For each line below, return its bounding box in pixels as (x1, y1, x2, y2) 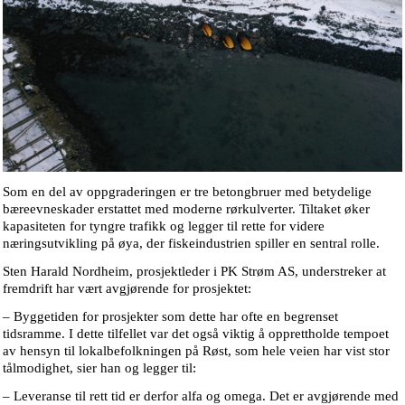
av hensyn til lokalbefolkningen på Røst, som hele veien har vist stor (3, 344, 390, 359)
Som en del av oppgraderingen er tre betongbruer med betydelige (3, 184, 372, 200)
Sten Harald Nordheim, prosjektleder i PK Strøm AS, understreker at (3, 264, 386, 279)
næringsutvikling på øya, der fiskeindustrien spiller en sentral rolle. (3, 236, 380, 251)
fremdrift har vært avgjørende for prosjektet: (3, 281, 251, 297)
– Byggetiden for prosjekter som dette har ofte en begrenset (3, 309, 338, 325)
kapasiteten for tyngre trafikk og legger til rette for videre (3, 219, 325, 234)
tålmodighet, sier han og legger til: (3, 361, 196, 376)
